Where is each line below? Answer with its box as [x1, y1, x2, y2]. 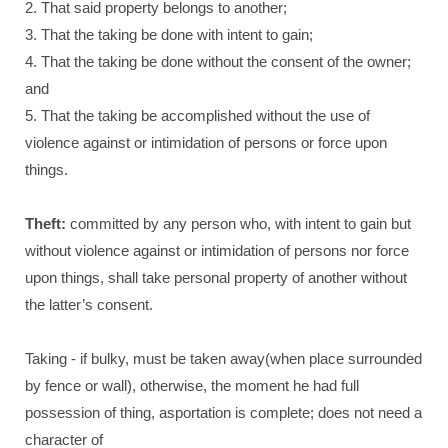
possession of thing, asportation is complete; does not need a [25, 404, 422, 421]
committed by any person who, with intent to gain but [66, 215, 411, 232]
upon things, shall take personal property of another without [25, 269, 407, 286]
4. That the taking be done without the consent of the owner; [25, 53, 411, 70]
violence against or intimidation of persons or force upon [25, 134, 387, 151]
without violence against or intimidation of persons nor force [25, 242, 409, 259]
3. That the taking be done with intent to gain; [25, 26, 313, 43]
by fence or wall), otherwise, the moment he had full [25, 377, 359, 394]
